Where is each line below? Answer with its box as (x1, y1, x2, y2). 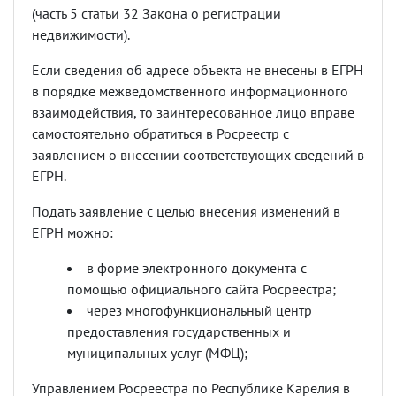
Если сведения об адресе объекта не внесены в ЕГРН (32, 61, 363, 80)
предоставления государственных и (67, 323, 291, 341)
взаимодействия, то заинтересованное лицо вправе (32, 103, 354, 122)
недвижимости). (32, 26, 130, 44)
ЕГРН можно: (32, 224, 113, 242)
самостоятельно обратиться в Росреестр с (32, 125, 289, 143)
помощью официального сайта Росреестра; (67, 280, 336, 299)
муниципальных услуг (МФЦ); (67, 344, 247, 362)
